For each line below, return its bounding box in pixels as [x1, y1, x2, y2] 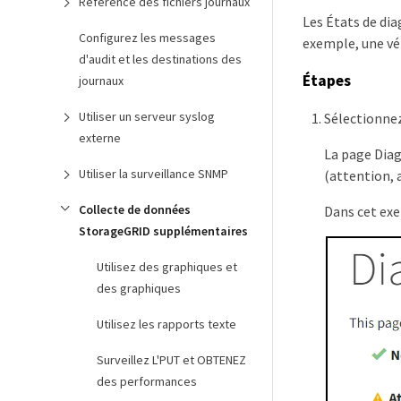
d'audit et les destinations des [79, 51, 242, 67]
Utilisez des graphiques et [97, 259, 237, 275]
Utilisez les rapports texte [97, 316, 236, 332]
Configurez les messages [79, 30, 216, 46]
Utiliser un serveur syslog [79, 108, 215, 124]
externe [79, 130, 121, 146]
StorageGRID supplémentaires [79, 223, 248, 239]
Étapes [303, 70, 351, 90]
